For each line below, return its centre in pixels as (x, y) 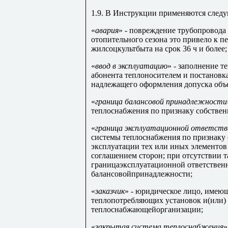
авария (107, 30)
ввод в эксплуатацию (131, 66)
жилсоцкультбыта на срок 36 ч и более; (159, 48)
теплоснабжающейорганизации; (147, 209)
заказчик (110, 191)
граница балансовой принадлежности (161, 101)
